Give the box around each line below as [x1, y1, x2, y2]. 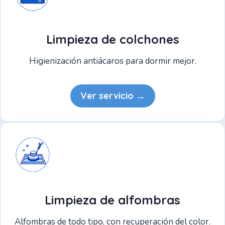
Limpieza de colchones [46, 32, 179, 47]
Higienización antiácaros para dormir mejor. [29, 55, 196, 67]
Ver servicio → [80, 90, 145, 102]
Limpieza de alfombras [45, 192, 180, 208]
